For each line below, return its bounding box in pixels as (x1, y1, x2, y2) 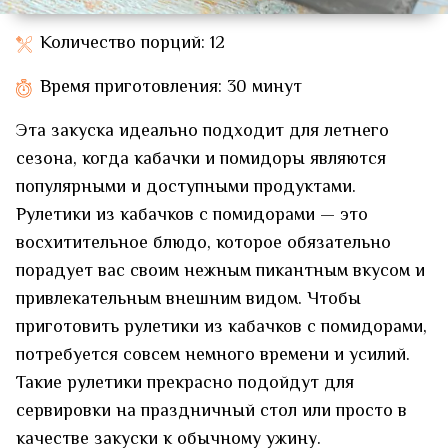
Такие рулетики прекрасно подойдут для (16, 370, 354, 399)
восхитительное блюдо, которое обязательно (16, 230, 391, 259)
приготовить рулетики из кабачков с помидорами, (16, 314, 427, 343)
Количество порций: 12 (40, 30, 225, 59)
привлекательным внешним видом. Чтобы (16, 286, 361, 315)
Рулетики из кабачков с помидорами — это (16, 202, 368, 231)
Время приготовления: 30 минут (40, 74, 302, 103)
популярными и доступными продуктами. (16, 174, 356, 203)
